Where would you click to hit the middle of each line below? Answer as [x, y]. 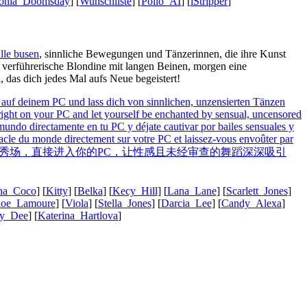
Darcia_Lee [186, 203]
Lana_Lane [192, 191]
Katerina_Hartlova [78, 215]
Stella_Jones [124, 203]
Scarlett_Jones [257, 191]
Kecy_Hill [135, 191]
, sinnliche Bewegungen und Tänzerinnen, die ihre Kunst [162, 53]
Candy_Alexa [251, 203]
